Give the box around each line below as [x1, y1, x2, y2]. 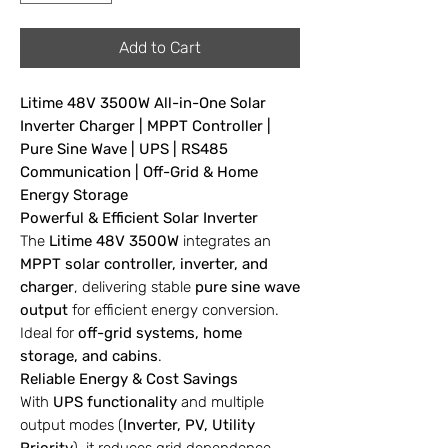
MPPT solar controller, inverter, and [20, 255, 268, 274]
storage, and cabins [20, 347, 158, 366]
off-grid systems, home [78, 324, 242, 343]
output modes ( [20, 416, 123, 435]
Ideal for [20, 324, 78, 343]
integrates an [179, 232, 271, 251]
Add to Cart [119, 38, 201, 58]
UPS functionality [53, 393, 177, 412]
